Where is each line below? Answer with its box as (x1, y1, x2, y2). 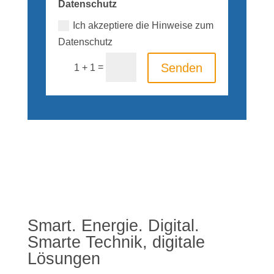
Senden (161, 61, 203, 75)
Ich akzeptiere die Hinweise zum (73, 20, 214, 31)
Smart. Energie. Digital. (27, 216, 199, 235)
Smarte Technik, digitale (27, 232, 205, 251)
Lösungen (27, 249, 100, 268)
